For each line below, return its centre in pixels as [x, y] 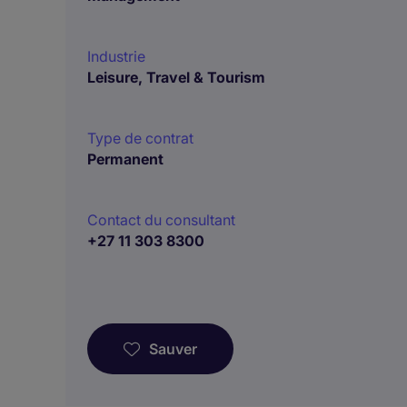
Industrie [116, 56]
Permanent [125, 159]
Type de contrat [140, 138]
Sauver [173, 349]
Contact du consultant [161, 220]
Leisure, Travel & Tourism [176, 77]
